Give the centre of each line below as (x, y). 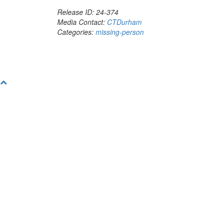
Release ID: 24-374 (88, 12)
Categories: (76, 32)
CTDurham (124, 22)
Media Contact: (82, 22)
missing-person (120, 32)
